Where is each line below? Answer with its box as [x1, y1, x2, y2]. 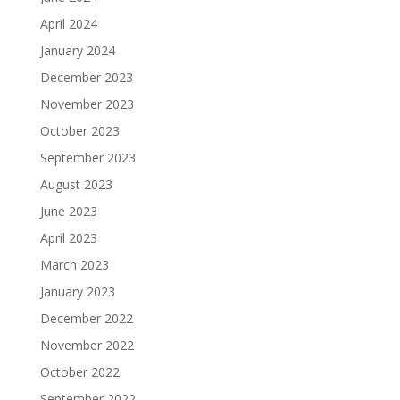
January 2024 [39, 42, 115, 60]
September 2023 [39, 149, 136, 167]
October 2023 [39, 122, 120, 140]
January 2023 [39, 283, 115, 301]
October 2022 [39, 363, 120, 381]
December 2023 [39, 69, 133, 87]
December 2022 [39, 310, 133, 328]
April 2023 [39, 229, 97, 247]
